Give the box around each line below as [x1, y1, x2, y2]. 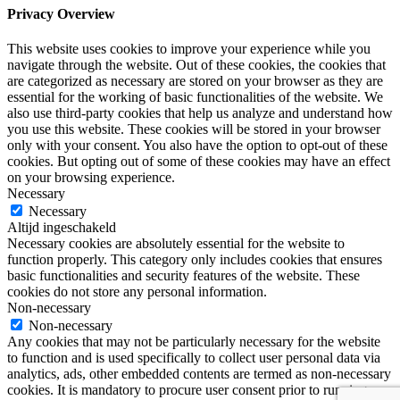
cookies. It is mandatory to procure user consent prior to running [7, 382, 367, 398]
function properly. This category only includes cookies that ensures [7, 252, 382, 268]
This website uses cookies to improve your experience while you [7, 41, 371, 57]
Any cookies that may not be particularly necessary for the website [7, 334, 380, 350]
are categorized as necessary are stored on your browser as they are [7, 73, 383, 89]
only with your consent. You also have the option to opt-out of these [7, 137, 387, 154]
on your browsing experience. [7, 170, 175, 186]
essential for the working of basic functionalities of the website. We [7, 89, 383, 105]
